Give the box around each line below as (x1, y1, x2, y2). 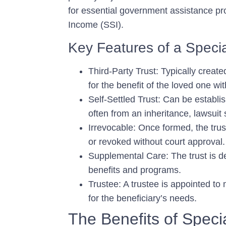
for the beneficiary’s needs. (88, 193, 197, 203)
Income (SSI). (68, 20, 124, 30)
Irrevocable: (88, 122, 136, 133)
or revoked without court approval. (88, 136, 225, 147)
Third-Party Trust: (88, 66, 158, 76)
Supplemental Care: (88, 150, 168, 161)
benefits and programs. (88, 164, 181, 175)
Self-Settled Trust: (88, 94, 160, 104)
